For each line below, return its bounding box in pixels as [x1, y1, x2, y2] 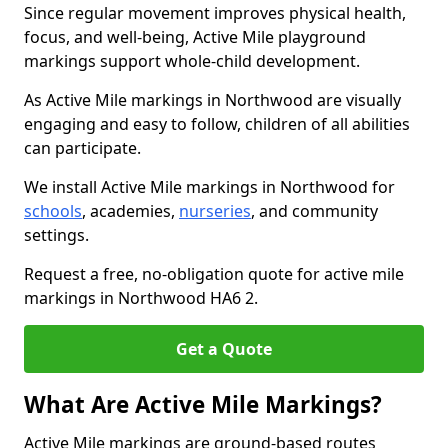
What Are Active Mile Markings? [24, 389, 382, 420]
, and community [251, 200, 378, 222]
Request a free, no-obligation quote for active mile [24, 263, 404, 285]
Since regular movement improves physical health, [24, 2, 406, 24]
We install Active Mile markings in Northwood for [24, 176, 395, 198]
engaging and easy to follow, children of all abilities [24, 113, 410, 135]
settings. [24, 224, 89, 246]
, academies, [82, 200, 179, 222]
